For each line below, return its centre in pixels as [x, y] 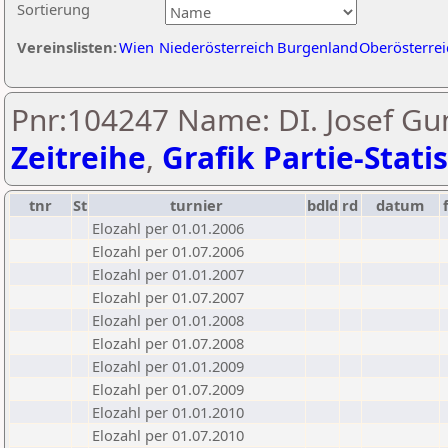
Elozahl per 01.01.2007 [168, 274]
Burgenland [317, 47]
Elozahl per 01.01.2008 [168, 320]
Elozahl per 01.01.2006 [168, 228]
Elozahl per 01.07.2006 [168, 251]
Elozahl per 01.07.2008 [168, 343]
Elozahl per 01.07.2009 [168, 389]
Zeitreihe [78, 157]
